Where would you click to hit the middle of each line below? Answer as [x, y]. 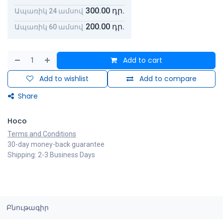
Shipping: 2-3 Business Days [51, 155]
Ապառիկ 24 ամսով [49, 11]
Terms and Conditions [42, 134]
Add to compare [168, 79]
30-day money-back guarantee [56, 145]
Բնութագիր [27, 208]
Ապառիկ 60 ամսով [49, 27]
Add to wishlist [64, 79]
